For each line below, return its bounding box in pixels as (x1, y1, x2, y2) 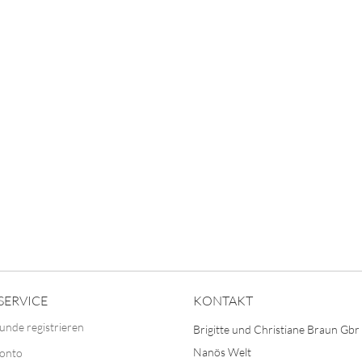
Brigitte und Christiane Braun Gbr (193, 322, 360, 336)
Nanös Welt (193, 345, 251, 359)
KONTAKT (193, 293, 253, 309)
